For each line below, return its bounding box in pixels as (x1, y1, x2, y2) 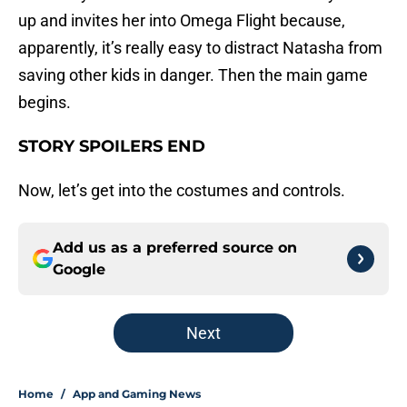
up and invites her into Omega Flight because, (18, 11, 345, 31)
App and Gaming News (73, 387, 201, 402)
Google (53, 261, 105, 279)
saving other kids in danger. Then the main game (18, 65, 368, 85)
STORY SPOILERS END (18, 136, 205, 157)
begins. (18, 93, 71, 113)
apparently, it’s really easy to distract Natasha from (18, 38, 382, 58)
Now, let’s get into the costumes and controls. (18, 181, 345, 201)
